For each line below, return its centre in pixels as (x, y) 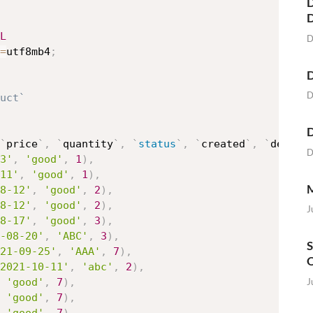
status (157, 144)
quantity (88, 144)
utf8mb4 (28, 52)
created (223, 144)
